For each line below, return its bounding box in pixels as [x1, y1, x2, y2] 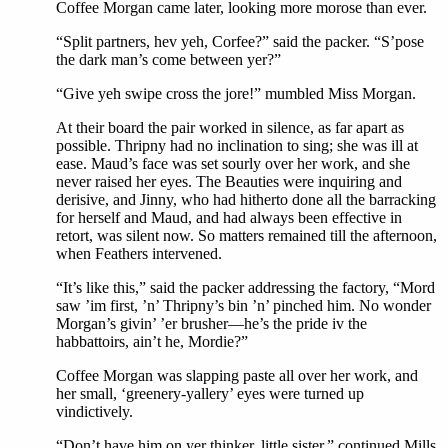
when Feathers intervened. [56, 245, 222, 263]
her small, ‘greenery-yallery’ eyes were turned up [56, 385, 364, 403]
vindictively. [56, 403, 133, 421]
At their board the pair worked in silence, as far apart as [56, 119, 404, 137]
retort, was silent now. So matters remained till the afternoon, [56, 227, 437, 245]
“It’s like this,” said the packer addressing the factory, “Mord [56, 279, 435, 297]
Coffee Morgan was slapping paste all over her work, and [56, 367, 418, 385]
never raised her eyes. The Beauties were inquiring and [56, 173, 402, 191]
